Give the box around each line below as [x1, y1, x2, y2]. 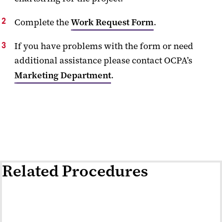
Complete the [14, 16, 71, 28]
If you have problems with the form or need [14, 40, 193, 52]
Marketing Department [14, 69, 111, 81]
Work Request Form [71, 16, 154, 28]
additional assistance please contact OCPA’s [14, 54, 192, 66]
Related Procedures [2, 160, 148, 181]
